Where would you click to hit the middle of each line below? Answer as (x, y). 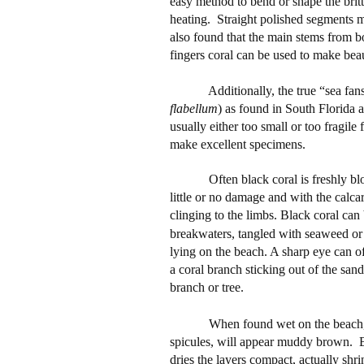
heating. (190, 19)
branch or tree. (206, 287)
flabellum (193, 108)
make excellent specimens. (237, 144)
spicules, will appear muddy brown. (261, 341)
